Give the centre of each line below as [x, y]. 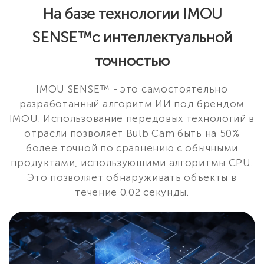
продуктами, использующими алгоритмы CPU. [132, 163]
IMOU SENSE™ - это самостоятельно [132, 89]
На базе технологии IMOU [132, 14]
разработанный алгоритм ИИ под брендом [132, 104]
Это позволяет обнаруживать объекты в [132, 178]
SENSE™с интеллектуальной [132, 38]
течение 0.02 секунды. [132, 192]
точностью [132, 61]
